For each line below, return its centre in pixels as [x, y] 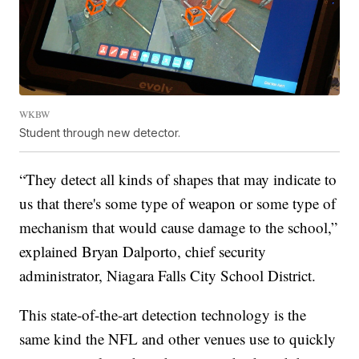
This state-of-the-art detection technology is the [163, 315]
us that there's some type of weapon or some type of [178, 204]
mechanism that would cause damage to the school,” [179, 228]
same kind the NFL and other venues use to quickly [178, 339]
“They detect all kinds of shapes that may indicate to [178, 179]
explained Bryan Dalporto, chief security [143, 252]
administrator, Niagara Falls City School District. [168, 276]
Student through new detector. [100, 133]
